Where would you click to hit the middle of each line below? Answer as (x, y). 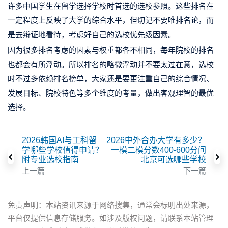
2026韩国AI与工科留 (59, 140)
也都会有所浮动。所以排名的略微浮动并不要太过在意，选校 (111, 65)
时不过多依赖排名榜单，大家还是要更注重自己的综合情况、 (111, 79)
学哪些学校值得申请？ (62, 150)
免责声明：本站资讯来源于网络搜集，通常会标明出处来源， (111, 205)
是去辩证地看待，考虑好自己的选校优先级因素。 (92, 35)
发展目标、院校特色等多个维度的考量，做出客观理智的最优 (111, 93)
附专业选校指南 (50, 160)
